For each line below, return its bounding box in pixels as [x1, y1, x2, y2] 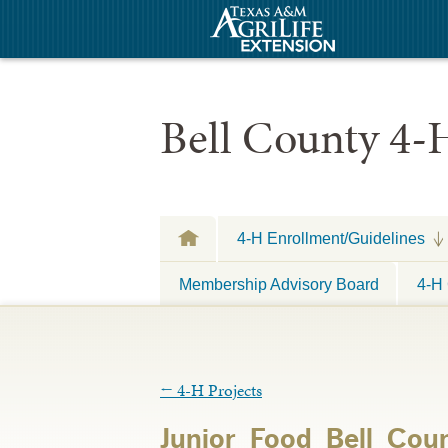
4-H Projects [173, 378, 262, 403]
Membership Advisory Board [179, 274, 379, 293]
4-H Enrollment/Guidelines [237, 229, 425, 247]
